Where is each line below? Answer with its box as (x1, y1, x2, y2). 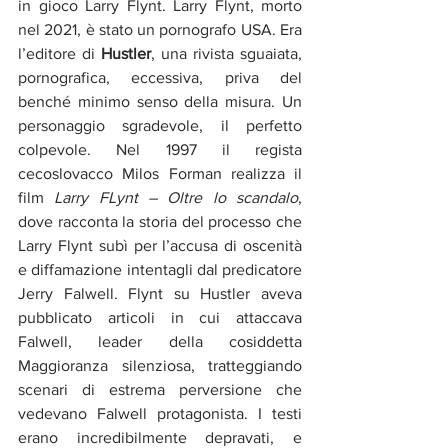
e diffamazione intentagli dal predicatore (18, 260, 302, 278)
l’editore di (18, 44, 101, 62)
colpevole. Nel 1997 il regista (18, 140, 302, 158)
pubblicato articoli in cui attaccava (18, 308, 302, 326)
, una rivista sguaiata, (151, 44, 302, 62)
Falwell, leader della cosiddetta (18, 332, 302, 350)
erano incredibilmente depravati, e (18, 428, 302, 446)
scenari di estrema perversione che (18, 380, 302, 398)
